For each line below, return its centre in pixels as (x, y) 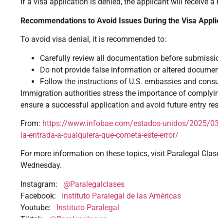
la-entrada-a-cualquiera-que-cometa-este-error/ (100, 135)
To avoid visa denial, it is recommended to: (93, 39)
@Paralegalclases (94, 184)
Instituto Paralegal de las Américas (121, 196)
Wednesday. (41, 165)
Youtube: (38, 207)
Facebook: (41, 196)
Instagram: (42, 184)
